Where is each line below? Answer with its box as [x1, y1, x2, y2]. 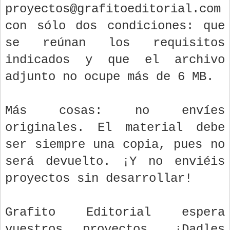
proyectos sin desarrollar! [5, 171, 192, 185]
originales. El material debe [5, 120, 225, 135]
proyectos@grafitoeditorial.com [5, 2, 221, 16]
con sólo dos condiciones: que [5, 18, 225, 33]
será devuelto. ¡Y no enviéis [5, 154, 225, 168]
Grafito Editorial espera [5, 205, 225, 219]
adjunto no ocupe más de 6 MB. [5, 69, 214, 84]
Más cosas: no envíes [5, 103, 225, 118]
